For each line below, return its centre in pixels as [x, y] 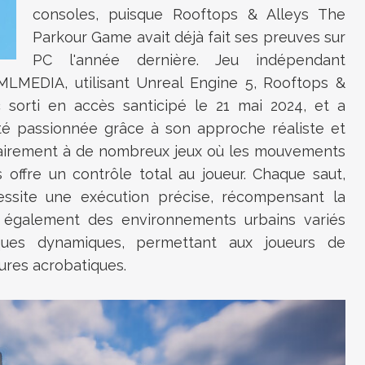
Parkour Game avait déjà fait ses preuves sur [189, 37]
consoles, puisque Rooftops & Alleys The [189, 14]
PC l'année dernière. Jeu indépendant [189, 60]
